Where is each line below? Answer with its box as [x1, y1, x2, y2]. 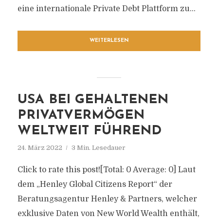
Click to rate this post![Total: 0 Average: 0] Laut [17, 165, 196, 174]
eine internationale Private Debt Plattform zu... [17, 4, 196, 13]
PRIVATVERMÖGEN [17, 109, 145, 122]
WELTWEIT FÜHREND [17, 125, 162, 138]
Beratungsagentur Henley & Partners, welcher [17, 195, 197, 203]
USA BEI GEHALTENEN [17, 93, 168, 107]
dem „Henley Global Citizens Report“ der [17, 180, 172, 189]
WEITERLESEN [89, 38, 129, 43]
